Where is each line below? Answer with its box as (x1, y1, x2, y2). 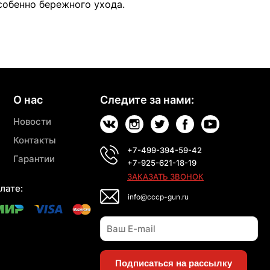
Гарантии (13, 153, 55, 165)
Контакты (13, 134, 57, 146)
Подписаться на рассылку (115, 258, 232, 269)
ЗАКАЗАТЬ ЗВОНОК (127, 172, 204, 182)
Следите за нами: (100, 93, 194, 107)
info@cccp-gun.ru (128, 192, 189, 202)
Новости (13, 116, 52, 128)
